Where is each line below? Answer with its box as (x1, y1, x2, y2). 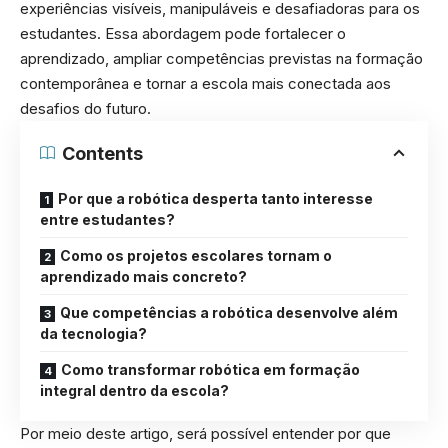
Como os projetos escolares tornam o (60, 246, 332, 264)
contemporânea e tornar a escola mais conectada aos (20, 73, 391, 93)
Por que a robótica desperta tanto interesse (58, 189, 373, 207)
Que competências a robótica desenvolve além (60, 303, 398, 321)
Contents (62, 142, 143, 164)
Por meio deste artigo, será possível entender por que (20, 423, 391, 443)
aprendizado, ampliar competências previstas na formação (20, 48, 423, 68)
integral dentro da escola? (40, 381, 229, 399)
